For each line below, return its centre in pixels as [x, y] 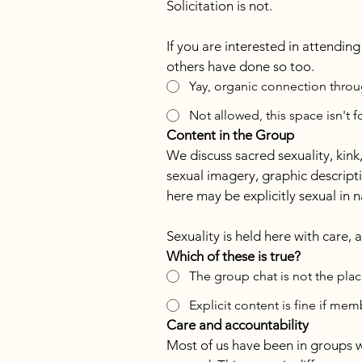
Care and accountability [238, 325]
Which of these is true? [234, 256]
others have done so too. [240, 66]
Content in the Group [230, 135]
